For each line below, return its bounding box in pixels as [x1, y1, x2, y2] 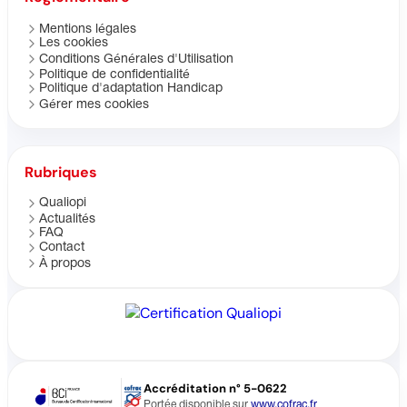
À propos [39, 258, 91, 271]
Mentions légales [39, 24, 136, 36]
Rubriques [25, 163, 97, 183]
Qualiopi [39, 197, 86, 210]
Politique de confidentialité [39, 69, 190, 82]
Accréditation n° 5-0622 [143, 380, 287, 396]
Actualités [39, 213, 95, 226]
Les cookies [39, 37, 108, 50]
